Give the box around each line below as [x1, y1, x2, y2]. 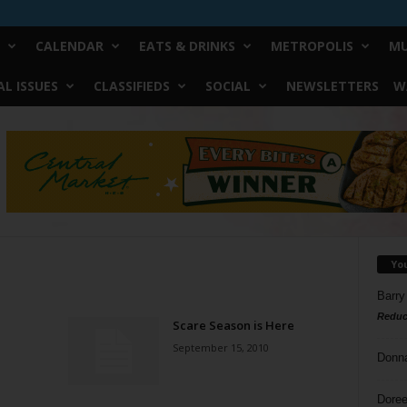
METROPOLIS [270, 37, 353, 55]
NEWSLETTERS [285, 77, 379, 94]
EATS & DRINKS [138, 37, 235, 55]
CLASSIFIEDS [93, 77, 170, 94]
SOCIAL [204, 77, 251, 94]
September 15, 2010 [172, 341, 269, 354]
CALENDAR [35, 37, 104, 55]
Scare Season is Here [172, 317, 294, 333]
